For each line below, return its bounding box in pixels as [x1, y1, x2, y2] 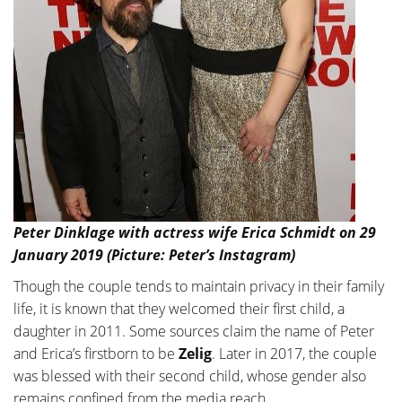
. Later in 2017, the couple [212, 344, 377, 364]
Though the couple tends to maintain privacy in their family [13, 276, 384, 297]
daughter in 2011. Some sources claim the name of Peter [13, 321, 374, 342]
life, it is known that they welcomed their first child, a [13, 299, 345, 319]
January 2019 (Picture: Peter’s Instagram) [13, 245, 295, 266]
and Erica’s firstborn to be [13, 344, 179, 364]
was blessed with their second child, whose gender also [13, 366, 366, 387]
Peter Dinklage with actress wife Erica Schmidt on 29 [13, 223, 376, 243]
